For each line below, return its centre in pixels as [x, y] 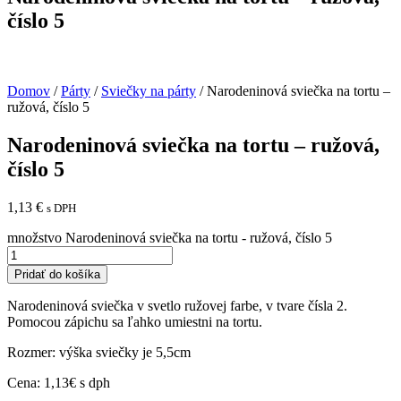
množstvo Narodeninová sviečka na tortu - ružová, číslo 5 [170, 237]
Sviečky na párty [149, 90]
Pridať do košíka [57, 274]
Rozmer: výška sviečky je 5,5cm [99, 352]
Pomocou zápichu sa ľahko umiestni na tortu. [135, 321]
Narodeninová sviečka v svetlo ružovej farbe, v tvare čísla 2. [177, 305]
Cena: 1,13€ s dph [59, 382]
